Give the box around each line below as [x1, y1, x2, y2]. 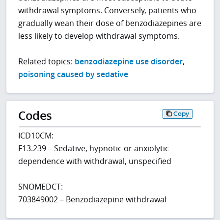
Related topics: [18, 56, 75, 67]
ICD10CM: [18, 130, 54, 141]
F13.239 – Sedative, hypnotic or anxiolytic [18, 143, 169, 154]
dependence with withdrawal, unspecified [18, 156, 172, 167]
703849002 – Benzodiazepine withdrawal [18, 194, 167, 205]
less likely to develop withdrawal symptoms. [18, 30, 180, 42]
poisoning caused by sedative [18, 69, 129, 80]
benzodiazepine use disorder [75, 56, 183, 67]
